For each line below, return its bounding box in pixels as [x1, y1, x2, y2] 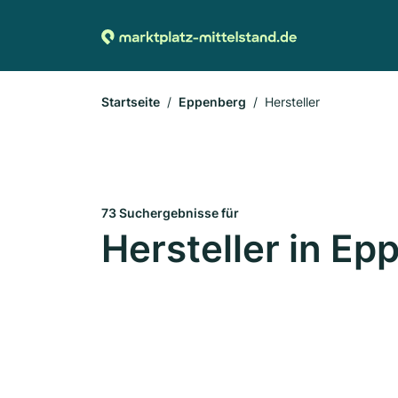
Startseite [101, 94, 160, 109]
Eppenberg [179, 94, 246, 109]
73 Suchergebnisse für [101, 205, 239, 220]
